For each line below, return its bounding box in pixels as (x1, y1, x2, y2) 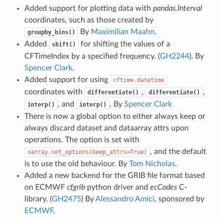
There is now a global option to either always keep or (24, 112, 205, 121)
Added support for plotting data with (24, 4, 153, 13)
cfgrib (66, 183, 85, 192)
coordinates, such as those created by (24, 16, 153, 24)
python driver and (85, 183, 150, 192)
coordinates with (24, 88, 85, 96)
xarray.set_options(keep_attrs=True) (27, 149, 147, 156)
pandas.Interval (153, 4, 202, 13)
